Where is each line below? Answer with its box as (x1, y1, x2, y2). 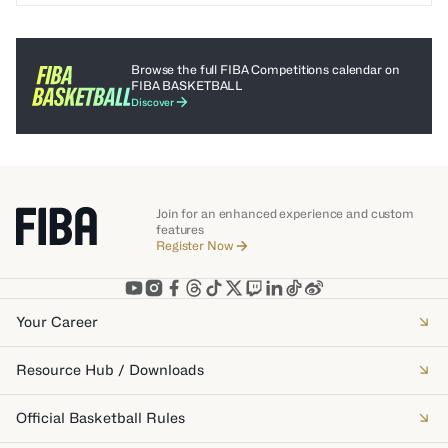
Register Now (156, 238, 234, 253)
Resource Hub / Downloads (16, 361, 204, 378)
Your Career (16, 313, 98, 330)
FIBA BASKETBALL (131, 78, 244, 93)
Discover (131, 96, 175, 108)
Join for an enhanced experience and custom (156, 206, 414, 221)
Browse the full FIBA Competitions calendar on (131, 62, 400, 77)
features (156, 222, 205, 237)
